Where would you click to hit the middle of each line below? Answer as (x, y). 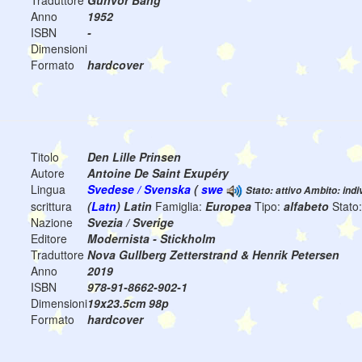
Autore (48, 173)
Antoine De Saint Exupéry (158, 173)
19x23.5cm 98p (128, 303)
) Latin (136, 206)
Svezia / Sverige (130, 223)
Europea (230, 206)
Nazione (52, 223)
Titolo (45, 157)
